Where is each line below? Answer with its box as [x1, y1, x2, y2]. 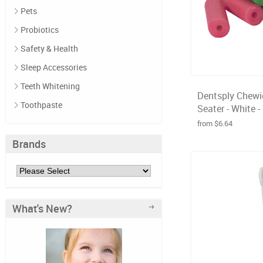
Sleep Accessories [21, 62, 87, 73]
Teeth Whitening [21, 80, 80, 92]
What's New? [12, 201, 72, 215]
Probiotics [21, 24, 59, 35]
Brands [12, 137, 46, 151]
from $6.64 [197, 118, 232, 129]
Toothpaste [21, 99, 62, 110]
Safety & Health [21, 43, 78, 54]
